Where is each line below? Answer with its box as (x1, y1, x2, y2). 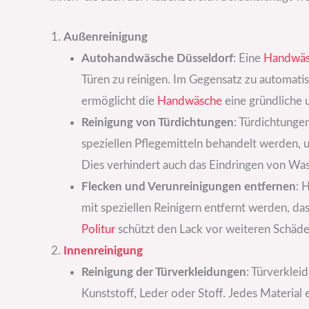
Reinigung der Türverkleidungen (81, 266, 246, 279)
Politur (81, 223, 115, 236)
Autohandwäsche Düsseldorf (81, 52, 233, 65)
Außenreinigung (63, 31, 148, 43)
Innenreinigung (63, 245, 143, 257)
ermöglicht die (81, 95, 157, 108)
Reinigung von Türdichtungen (81, 117, 234, 129)
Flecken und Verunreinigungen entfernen (81, 181, 296, 193)
